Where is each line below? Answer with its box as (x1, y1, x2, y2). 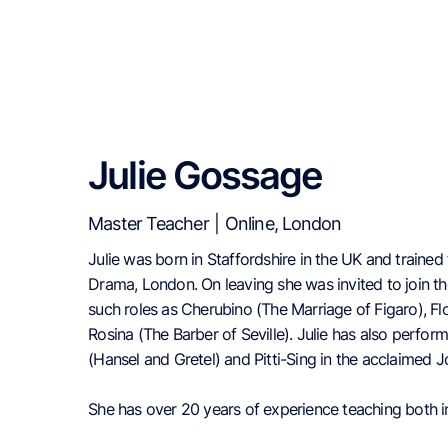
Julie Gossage (88, 152, 323, 199)
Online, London (225, 213, 342, 235)
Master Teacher (88, 213, 209, 235)
